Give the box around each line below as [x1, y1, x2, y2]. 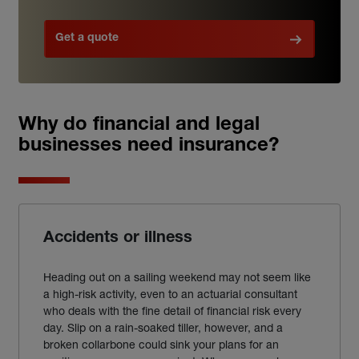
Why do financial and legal [18, 116, 260, 135]
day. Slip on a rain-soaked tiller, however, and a [43, 321, 283, 334]
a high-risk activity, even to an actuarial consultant [43, 287, 297, 301]
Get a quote [55, 33, 119, 44]
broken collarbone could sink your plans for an [43, 337, 279, 351]
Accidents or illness [43, 231, 192, 247]
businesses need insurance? [18, 137, 279, 156]
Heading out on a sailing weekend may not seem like [43, 270, 311, 284]
